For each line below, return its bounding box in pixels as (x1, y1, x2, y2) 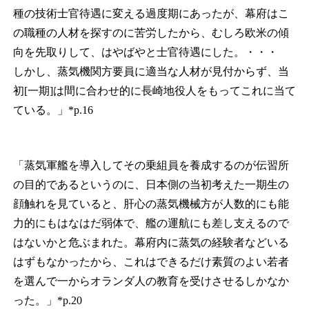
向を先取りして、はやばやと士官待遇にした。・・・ (12, 46, 289, 59)
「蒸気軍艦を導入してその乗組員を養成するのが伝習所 (12, 159, 289, 172)
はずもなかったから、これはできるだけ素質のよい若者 (12, 256, 289, 268)
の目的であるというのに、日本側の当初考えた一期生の (12, 179, 289, 191)
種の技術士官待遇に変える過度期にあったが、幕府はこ (12, 8, 289, 20)
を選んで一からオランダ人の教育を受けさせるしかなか (12, 275, 289, 288)
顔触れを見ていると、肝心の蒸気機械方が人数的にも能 (12, 198, 289, 210)
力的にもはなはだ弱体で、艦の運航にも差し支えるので (12, 217, 289, 230)
